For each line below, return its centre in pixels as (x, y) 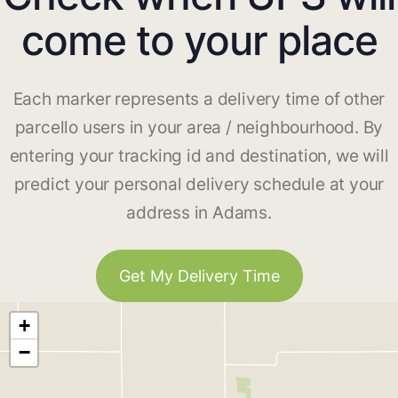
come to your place (199, 40)
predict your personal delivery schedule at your (199, 185)
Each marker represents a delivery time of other (199, 99)
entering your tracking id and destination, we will (199, 156)
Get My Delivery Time (199, 276)
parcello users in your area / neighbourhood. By (199, 128)
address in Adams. (199, 213)
